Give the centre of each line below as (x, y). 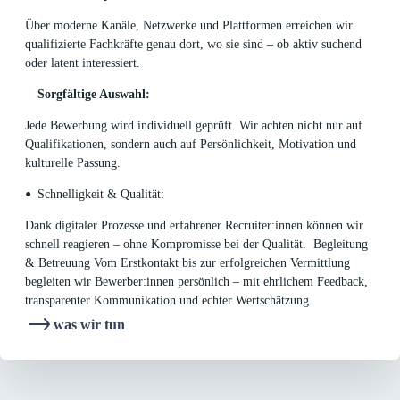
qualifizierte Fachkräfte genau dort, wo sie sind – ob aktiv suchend (193, 45)
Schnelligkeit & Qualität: (101, 195)
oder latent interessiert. (84, 63)
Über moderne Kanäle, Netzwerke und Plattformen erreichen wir (189, 26)
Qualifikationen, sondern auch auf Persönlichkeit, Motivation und (191, 145)
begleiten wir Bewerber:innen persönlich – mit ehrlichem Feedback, (196, 282)
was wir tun (89, 324)
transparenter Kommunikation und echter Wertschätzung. (169, 301)
